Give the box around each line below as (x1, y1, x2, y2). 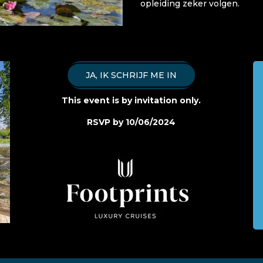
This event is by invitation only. (62, 95, 201, 106)
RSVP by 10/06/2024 (87, 116, 176, 127)
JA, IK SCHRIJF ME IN (86, 70, 177, 81)
